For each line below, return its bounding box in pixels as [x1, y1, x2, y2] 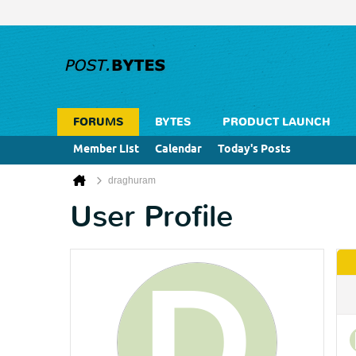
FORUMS [73, 114, 123, 130]
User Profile [70, 196, 233, 237]
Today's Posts [218, 142, 291, 157]
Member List [73, 142, 139, 157]
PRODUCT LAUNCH [222, 114, 331, 130]
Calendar [155, 142, 202, 157]
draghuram [108, 175, 156, 186]
